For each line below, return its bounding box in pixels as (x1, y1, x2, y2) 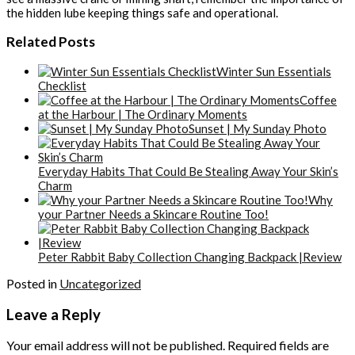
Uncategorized (59, 275, 141, 291)
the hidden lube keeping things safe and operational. (6, 5, 281, 20)
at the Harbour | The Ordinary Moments (38, 106, 247, 121)
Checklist (38, 78, 86, 93)
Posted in (6, 275, 59, 291)
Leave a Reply (6, 305, 101, 323)
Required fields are (227, 338, 329, 353)
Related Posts (6, 33, 95, 51)
